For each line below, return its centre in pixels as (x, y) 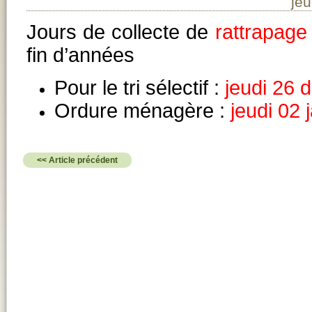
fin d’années (80, 55)
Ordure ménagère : (142, 110)
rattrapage (261, 32)
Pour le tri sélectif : (140, 87)
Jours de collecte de (121, 32)
